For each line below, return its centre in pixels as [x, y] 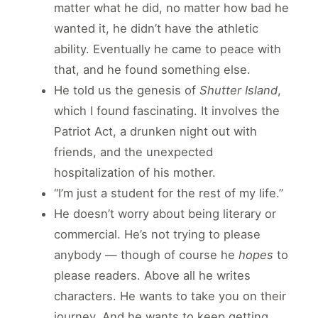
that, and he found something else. [152, 69]
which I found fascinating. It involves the [167, 110]
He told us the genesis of [127, 90]
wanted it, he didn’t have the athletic [156, 28]
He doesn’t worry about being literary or [165, 213]
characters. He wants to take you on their [170, 296]
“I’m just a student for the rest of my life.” [169, 193]
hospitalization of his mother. [135, 172]
